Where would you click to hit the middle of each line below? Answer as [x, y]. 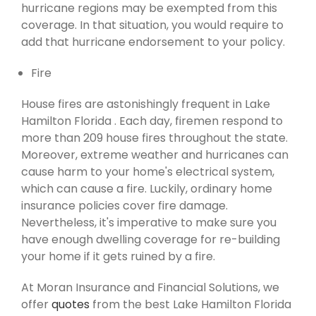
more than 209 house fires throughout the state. [154, 138]
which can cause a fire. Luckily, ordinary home [147, 189]
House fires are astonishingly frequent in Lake [146, 104]
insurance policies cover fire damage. [124, 206]
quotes [71, 305]
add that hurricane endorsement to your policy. [153, 42]
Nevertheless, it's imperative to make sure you [149, 223]
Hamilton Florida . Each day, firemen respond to [152, 121]
